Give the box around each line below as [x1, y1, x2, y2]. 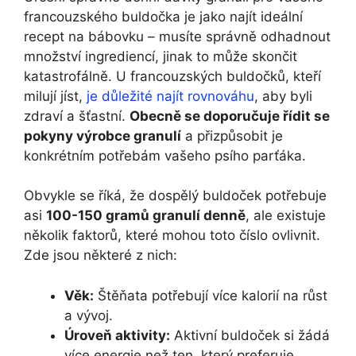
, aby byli [254, 87, 312, 104]
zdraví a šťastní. [24, 107, 130, 124]
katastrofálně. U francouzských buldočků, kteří [24, 68, 321, 84]
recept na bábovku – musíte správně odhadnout [24, 28, 331, 44]
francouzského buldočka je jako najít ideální [24, 8, 303, 25]
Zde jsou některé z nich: [24, 247, 177, 264]
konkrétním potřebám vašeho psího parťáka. [24, 147, 306, 164]
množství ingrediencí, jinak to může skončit [24, 48, 297, 64]
